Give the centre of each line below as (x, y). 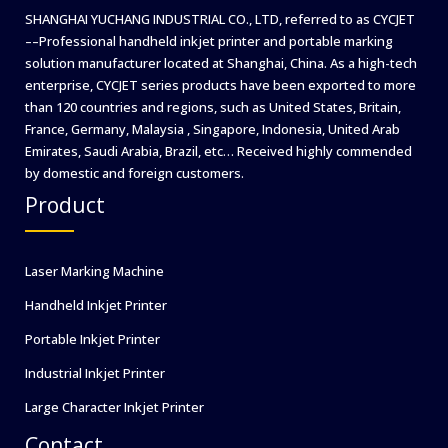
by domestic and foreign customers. (134, 173)
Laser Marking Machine (94, 271)
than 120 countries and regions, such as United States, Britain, (213, 107)
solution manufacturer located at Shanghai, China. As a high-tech (221, 63)
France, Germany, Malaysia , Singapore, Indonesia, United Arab (212, 129)
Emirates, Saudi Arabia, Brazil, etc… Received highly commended (218, 151)
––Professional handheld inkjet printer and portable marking (209, 41)
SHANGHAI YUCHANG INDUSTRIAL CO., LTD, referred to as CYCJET (220, 19)
